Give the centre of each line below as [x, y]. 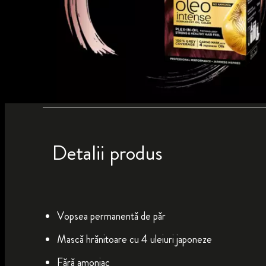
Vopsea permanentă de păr [111, 216]
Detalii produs [107, 152]
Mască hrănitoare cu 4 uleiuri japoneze [134, 239]
